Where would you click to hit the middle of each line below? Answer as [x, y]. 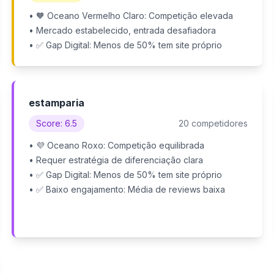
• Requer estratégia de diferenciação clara [116, 160]
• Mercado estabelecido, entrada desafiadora [122, 30]
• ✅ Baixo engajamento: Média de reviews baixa [127, 189]
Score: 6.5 [56, 123]
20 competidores [213, 123]
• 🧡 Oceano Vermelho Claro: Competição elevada [131, 16]
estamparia [56, 103]
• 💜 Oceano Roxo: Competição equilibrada [116, 145]
